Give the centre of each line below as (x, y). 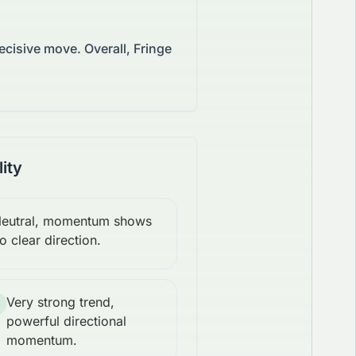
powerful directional (66, 321)
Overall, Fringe (128, 49)
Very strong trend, (60, 302)
